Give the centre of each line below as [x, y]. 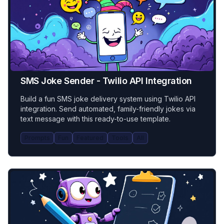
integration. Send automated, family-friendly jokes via [108, 109]
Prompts [37, 138]
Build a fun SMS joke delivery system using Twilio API [108, 99]
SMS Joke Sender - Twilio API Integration [106, 81]
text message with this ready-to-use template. [95, 119]
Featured [90, 138]
